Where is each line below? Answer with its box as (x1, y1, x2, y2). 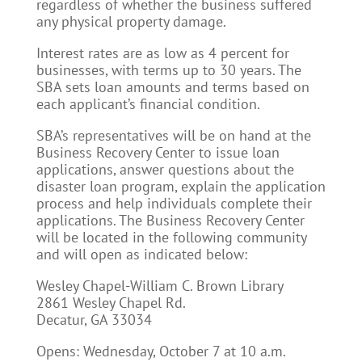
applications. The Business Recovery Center (36, 211, 305, 229)
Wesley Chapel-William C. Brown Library (36, 276, 284, 295)
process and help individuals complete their (36, 194, 312, 213)
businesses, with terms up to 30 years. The (36, 61, 301, 79)
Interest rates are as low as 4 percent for (36, 44, 289, 62)
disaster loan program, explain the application (36, 177, 326, 196)
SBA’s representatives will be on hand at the (36, 126, 311, 145)
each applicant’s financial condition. (36, 95, 260, 113)
